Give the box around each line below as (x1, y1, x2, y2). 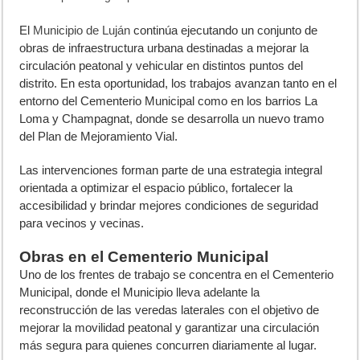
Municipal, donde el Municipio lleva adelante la (19, 285, 260, 300)
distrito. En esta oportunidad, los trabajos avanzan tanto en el (19, 76, 337, 91)
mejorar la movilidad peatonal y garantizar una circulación (19, 321, 320, 335)
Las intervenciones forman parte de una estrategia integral (19, 163, 323, 178)
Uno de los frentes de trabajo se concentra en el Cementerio (19, 268, 334, 282)
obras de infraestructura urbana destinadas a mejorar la (19, 41, 309, 55)
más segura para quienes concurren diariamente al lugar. (19, 338, 317, 353)
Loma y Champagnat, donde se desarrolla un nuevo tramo (19, 112, 325, 126)
